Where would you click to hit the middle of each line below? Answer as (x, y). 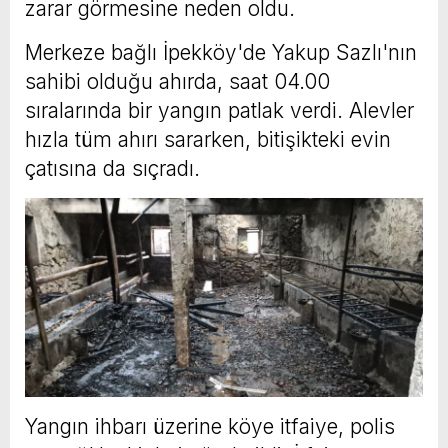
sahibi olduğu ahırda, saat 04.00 (177, 81)
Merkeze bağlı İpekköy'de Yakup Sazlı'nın (221, 52)
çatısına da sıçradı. (112, 168)
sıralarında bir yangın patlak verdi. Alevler (219, 110)
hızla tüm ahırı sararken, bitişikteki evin (208, 139)
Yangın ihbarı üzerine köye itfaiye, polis (210, 426)
